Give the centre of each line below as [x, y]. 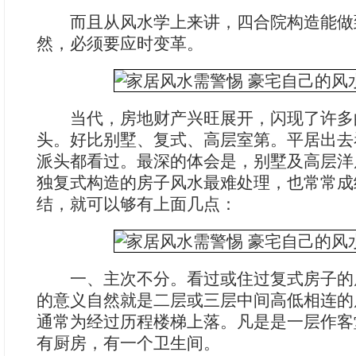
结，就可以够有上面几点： [137, 204]
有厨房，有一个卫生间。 [128, 343]
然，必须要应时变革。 [120, 43]
